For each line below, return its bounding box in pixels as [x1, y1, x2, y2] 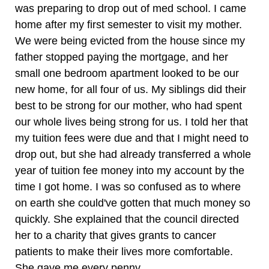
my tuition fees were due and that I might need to [15, 132, 249, 144]
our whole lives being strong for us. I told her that [15, 116, 248, 128]
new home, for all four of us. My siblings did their [15, 83, 246, 95]
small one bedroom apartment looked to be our [15, 67, 239, 79]
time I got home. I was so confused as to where [15, 181, 241, 193]
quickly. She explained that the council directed [15, 213, 239, 225]
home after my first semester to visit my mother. [15, 19, 242, 31]
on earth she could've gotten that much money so [15, 197, 250, 209]
